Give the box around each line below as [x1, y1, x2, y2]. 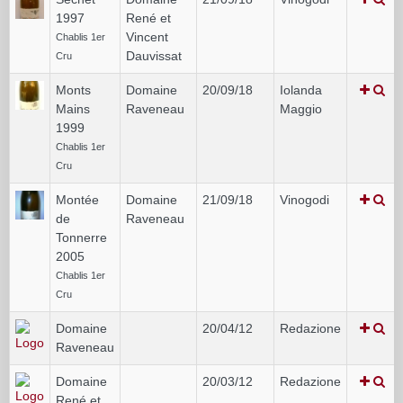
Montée [56, 192, 99, 207]
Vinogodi [280, 192, 329, 207]
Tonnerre [56, 229, 107, 245]
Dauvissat [126, 48, 182, 63]
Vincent [126, 29, 168, 44]
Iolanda [280, 82, 322, 97]
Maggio [280, 101, 322, 116]
